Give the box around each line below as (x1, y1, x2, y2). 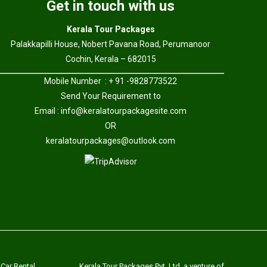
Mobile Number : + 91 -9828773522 (44, 76, 178, 86)
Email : (35, 106, 61, 116)
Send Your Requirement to (60, 91, 161, 101)
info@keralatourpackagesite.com (61, 106, 187, 116)
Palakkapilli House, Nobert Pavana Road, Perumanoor (11, 39, 211, 49)
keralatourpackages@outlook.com (46, 136, 176, 146)
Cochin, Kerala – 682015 (65, 54, 156, 64)
